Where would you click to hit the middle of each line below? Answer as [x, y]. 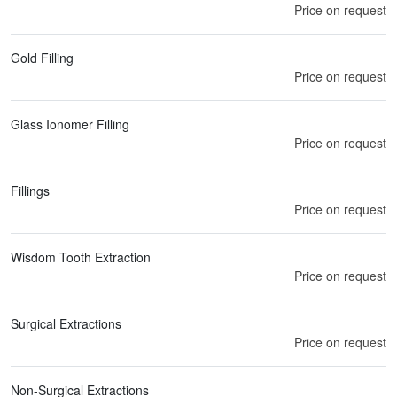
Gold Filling [42, 57]
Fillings [30, 190]
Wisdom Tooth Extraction [81, 257]
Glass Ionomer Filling [70, 124]
